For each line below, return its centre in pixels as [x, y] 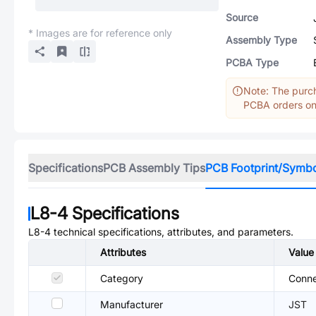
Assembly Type [261, 40]
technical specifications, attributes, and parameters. [172, 232]
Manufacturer [132, 304]
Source [242, 17]
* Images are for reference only [100, 33]
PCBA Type [252, 62]
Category [122, 278]
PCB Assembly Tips [154, 168]
